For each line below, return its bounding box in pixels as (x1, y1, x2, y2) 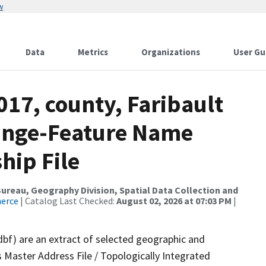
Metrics (78, 46, 108, 58)
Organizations (141, 46, 200, 58)
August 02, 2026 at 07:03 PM (116, 195, 232, 207)
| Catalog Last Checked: (18, 195, 116, 207)
